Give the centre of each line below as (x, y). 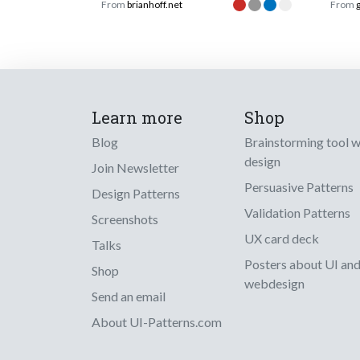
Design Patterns (136, 194)
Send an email (129, 297)
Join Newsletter (135, 168)
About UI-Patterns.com (157, 322)
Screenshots (125, 219)
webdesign (274, 284)
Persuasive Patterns (299, 187)
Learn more (137, 118)
